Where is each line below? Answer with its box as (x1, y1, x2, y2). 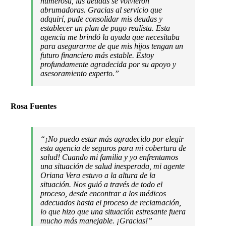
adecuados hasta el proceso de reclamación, (40, 198, 182, 207)
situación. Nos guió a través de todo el (40, 180, 163, 189)
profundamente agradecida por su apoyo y (40, 60, 177, 69)
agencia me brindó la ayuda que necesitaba (40, 32, 180, 41)
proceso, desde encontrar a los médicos (40, 189, 166, 198)
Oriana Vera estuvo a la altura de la (40, 171, 156, 180)
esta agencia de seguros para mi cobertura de (40, 143, 187, 152)
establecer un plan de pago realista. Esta (40, 23, 171, 32)
